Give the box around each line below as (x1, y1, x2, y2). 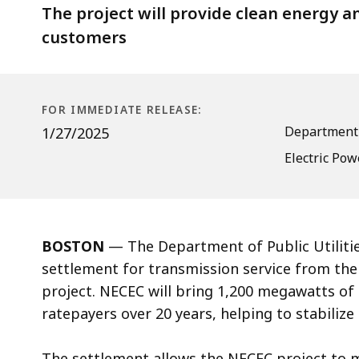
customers (42, 26, 127, 48)
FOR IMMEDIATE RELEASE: (42, 102, 203, 117)
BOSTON (42, 236, 104, 256)
